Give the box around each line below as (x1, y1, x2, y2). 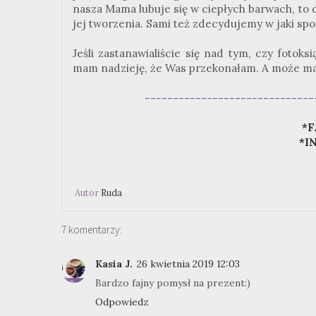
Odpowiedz (95, 296, 149, 309)
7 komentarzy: (61, 223, 122, 237)
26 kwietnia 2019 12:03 (137, 257, 240, 271)
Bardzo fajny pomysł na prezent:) (95, 276, 250, 290)
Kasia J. (95, 257, 133, 271)
